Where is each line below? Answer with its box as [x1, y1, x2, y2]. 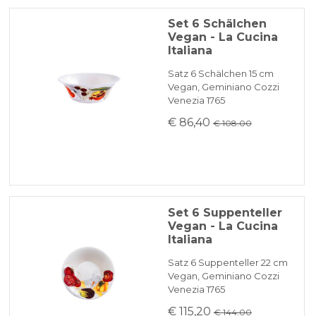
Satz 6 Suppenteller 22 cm [167, 256, 288, 268]
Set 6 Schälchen [167, 16, 267, 30]
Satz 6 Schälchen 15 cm [167, 67, 274, 79]
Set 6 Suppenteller [167, 205, 282, 219]
